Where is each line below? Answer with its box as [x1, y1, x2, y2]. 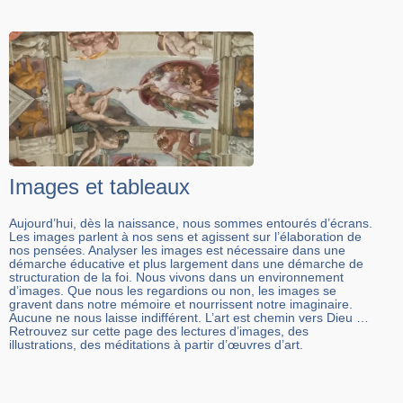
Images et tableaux [9, 175, 190, 200]
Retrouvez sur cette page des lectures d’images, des [9, 324, 309, 339]
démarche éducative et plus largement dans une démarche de [9, 256, 363, 272]
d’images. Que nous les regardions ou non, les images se [9, 283, 336, 299]
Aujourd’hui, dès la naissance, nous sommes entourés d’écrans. [9, 216, 372, 231]
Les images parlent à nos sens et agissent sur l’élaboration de [9, 229, 362, 245]
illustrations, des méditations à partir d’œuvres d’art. [9, 337, 303, 353]
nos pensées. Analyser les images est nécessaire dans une [9, 243, 345, 258]
